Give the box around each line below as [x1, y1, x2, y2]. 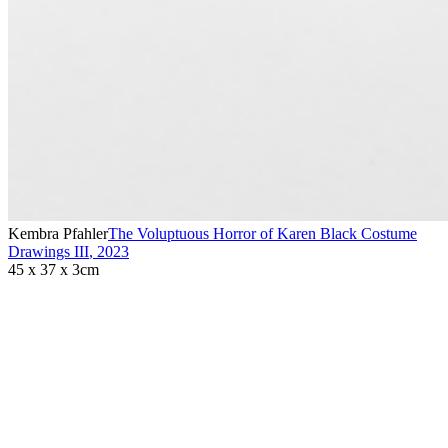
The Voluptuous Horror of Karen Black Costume [108, 225, 417, 243]
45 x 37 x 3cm [8, 261, 99, 279]
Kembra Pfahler [8, 225, 108, 243]
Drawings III [8, 243, 89, 261]
